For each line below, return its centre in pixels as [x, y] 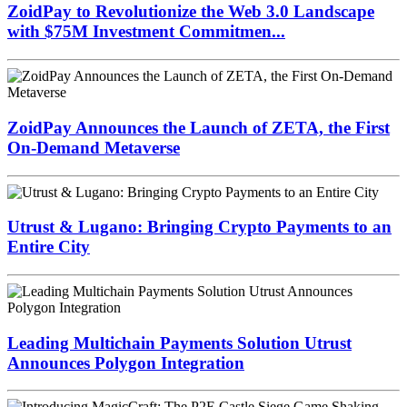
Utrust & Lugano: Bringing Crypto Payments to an [199, 258]
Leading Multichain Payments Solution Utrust [179, 373]
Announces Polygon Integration [126, 393]
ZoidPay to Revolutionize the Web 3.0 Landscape [191, 43]
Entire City [49, 278]
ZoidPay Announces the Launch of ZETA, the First [199, 158]
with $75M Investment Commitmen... [146, 63]
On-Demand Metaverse [94, 178]
